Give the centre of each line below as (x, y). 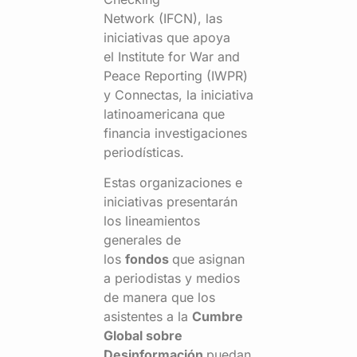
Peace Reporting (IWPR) (176, 75)
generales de (142, 240)
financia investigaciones (175, 133)
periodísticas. (144, 152)
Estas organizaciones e (173, 183)
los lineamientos (152, 221)
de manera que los (159, 298)
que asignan (208, 259)
